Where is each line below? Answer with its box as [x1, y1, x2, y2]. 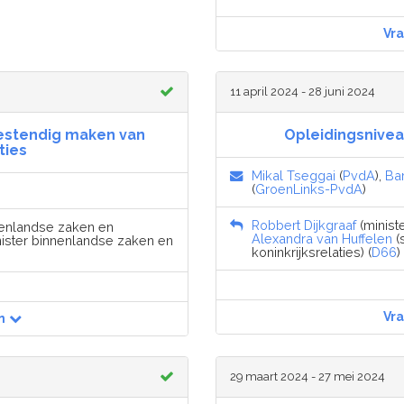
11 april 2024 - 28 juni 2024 [230, 84, 375, 98]
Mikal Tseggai [252, 167, 335, 183]
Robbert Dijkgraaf [252, 216, 356, 233]
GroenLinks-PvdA [255, 180, 363, 197]
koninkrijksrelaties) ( [252, 243, 372, 260]
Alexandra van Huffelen [252, 230, 392, 246]
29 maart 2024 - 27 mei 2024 [230, 369, 385, 383]
